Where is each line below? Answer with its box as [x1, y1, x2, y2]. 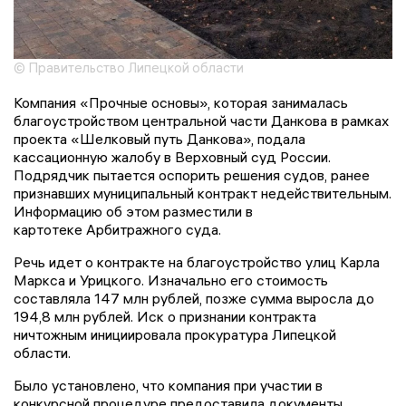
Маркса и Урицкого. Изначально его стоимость [14, 270, 328, 289]
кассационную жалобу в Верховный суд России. [14, 147, 331, 166]
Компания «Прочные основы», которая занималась [14, 92, 348, 111]
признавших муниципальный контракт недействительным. [14, 183, 391, 202]
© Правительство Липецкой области [14, 58, 244, 76]
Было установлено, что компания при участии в [14, 375, 323, 394]
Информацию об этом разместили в [14, 201, 253, 220]
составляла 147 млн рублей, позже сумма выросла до [14, 288, 374, 307]
